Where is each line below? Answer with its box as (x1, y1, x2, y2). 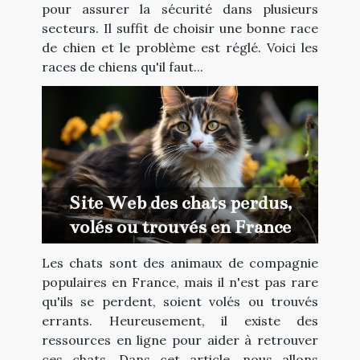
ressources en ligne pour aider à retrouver (42, 332, 318, 349)
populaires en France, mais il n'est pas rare (42, 274, 318, 291)
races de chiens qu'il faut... (42, 58, 203, 75)
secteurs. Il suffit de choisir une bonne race (42, 19, 318, 36)
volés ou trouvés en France (69, 216, 291, 239)
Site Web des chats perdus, (68, 192, 292, 215)
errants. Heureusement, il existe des (42, 313, 318, 329)
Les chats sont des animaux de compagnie (42, 255, 318, 272)
